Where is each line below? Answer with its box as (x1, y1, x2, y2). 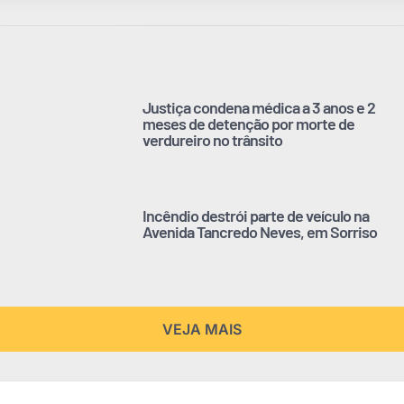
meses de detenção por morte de (142, 113, 354, 133)
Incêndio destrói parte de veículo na (142, 205, 369, 225)
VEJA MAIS (162, 319, 242, 338)
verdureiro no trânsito (142, 129, 282, 150)
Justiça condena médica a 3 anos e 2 (142, 96, 375, 117)
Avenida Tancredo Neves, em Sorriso (142, 221, 377, 242)
